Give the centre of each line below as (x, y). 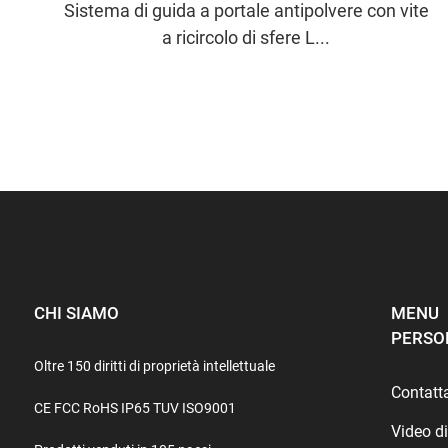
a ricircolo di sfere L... (246, 37)
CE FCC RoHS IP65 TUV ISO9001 (134, 407)
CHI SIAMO (76, 312)
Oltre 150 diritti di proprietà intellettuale (154, 365)
